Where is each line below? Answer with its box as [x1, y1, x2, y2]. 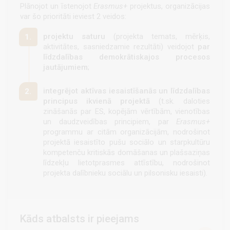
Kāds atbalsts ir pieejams [20, 213, 139, 225]
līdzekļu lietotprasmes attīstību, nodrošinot [43, 158, 210, 168]
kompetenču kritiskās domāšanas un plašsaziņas [43, 148, 210, 158]
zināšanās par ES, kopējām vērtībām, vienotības [43, 107, 210, 117]
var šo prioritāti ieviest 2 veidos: [20, 12, 126, 22]
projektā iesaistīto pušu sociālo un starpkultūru [43, 138, 210, 147]
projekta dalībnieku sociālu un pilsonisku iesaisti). [43, 168, 207, 178]
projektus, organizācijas [127, 2, 210, 11]
